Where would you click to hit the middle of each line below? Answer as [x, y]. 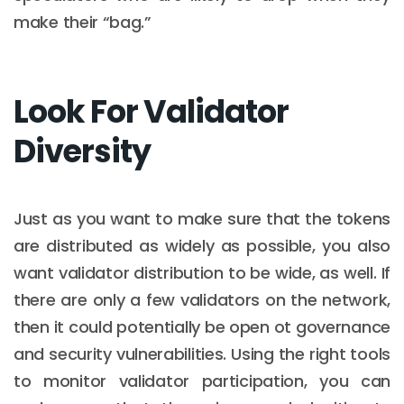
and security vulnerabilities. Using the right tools [202, 353]
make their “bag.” [83, 22]
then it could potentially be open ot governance [202, 326]
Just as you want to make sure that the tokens [202, 218]
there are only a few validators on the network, [202, 299]
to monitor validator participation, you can [202, 381]
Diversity [82, 151]
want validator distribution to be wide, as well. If [202, 272]
